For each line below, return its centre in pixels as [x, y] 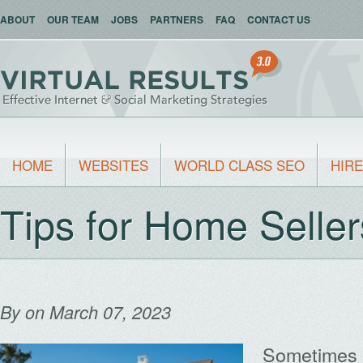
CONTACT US [279, 19]
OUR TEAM [73, 19]
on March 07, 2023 [98, 312]
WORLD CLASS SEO [239, 165]
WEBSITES [113, 165]
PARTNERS [177, 19]
